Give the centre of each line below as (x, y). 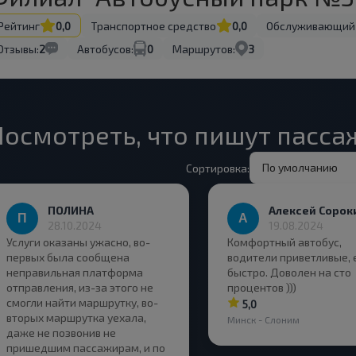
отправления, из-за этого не (80, 287)
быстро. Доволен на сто (289, 272)
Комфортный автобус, (284, 242)
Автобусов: (105, 48)
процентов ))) (262, 287)
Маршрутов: (204, 48)
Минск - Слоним (263, 320)
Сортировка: (218, 168)
